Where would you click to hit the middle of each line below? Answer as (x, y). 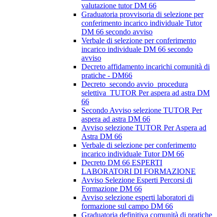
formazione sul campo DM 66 (127, 206)
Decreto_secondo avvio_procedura (135, 84)
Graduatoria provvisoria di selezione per (142, 15)
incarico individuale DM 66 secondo (137, 49)
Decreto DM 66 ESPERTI (122, 163)
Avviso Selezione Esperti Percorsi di (137, 180)
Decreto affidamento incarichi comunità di (146, 67)
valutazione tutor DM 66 (119, 6)
